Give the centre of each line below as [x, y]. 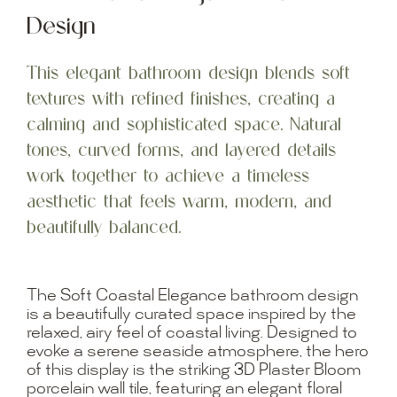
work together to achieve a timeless [167, 175]
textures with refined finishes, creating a [180, 97]
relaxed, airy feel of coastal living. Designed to [191, 334]
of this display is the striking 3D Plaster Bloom [193, 371]
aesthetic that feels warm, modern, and [179, 200]
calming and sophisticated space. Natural [183, 123]
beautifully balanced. [103, 226]
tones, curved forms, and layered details [181, 149]
